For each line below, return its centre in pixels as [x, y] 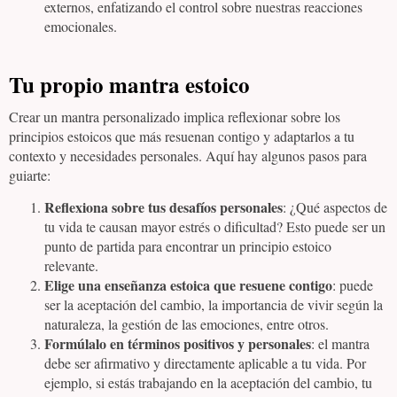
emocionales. [81, 26]
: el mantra [340, 344]
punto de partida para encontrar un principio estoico [188, 246]
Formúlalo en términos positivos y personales [178, 344]
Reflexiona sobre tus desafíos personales [163, 207]
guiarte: [30, 175]
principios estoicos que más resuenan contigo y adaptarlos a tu [182, 136]
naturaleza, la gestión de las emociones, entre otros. [187, 324]
